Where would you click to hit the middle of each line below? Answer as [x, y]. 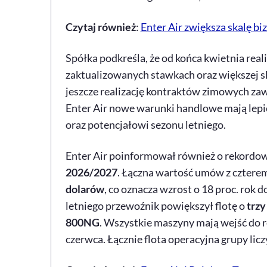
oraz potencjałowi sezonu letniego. [145, 125]
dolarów [85, 189]
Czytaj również [100, 27]
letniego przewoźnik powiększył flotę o [156, 206]
